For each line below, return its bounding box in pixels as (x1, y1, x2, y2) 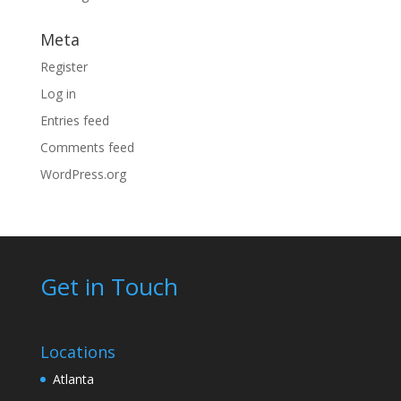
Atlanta (52, 371, 94, 388)
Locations (39, 341, 115, 363)
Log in (39, 85, 76, 102)
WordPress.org (39, 166, 126, 183)
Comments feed (39, 139, 134, 156)
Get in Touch (39, 270, 178, 303)
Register (39, 58, 88, 75)
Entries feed (39, 112, 109, 129)
